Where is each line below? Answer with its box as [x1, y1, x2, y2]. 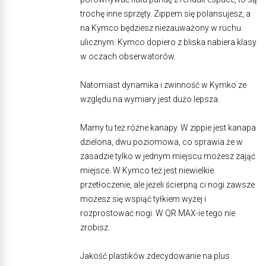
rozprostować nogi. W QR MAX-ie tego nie [80, 208, 235, 218]
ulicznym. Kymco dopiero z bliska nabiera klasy [80, 37, 256, 47]
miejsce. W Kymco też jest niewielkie [80, 166, 214, 176]
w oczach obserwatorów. [80, 52, 176, 62]
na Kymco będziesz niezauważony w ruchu [80, 23, 241, 33]
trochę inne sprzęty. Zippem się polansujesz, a [80, 9, 251, 19]
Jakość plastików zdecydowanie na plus [80, 251, 230, 261]
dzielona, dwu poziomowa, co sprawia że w [80, 137, 243, 147]
